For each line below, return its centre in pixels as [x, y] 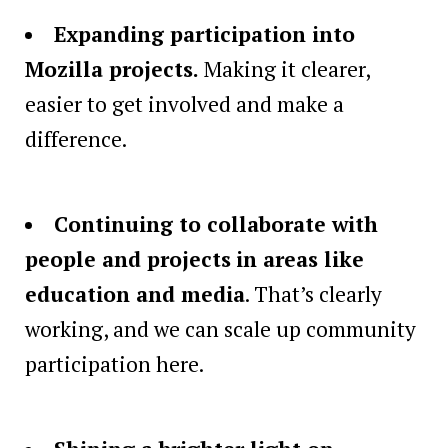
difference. [76, 138]
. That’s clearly [313, 293]
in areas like [300, 258]
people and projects [128, 258]
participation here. [114, 363]
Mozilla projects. [114, 68]
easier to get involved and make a [184, 103]
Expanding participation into [204, 33]
